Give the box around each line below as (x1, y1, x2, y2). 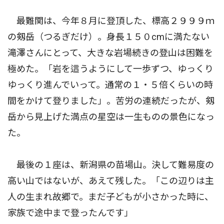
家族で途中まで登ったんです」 (7, 207, 133, 218)
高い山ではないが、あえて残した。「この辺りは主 (7, 175, 214, 186)
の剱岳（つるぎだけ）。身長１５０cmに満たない (7, 31, 209, 42)
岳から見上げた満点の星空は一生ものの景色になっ (7, 111, 214, 122)
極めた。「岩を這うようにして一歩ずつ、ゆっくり (7, 63, 213, 74)
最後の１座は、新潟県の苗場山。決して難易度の (7, 159, 214, 170)
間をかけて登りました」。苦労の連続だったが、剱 (7, 95, 214, 106)
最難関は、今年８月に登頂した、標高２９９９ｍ (7, 15, 214, 26)
